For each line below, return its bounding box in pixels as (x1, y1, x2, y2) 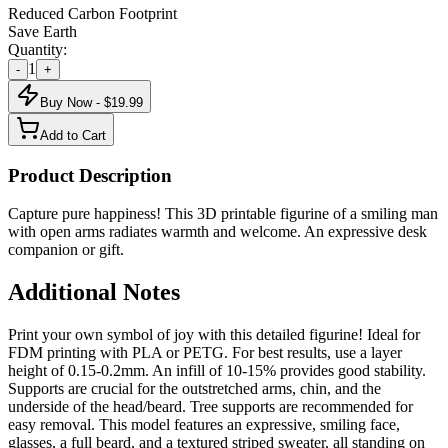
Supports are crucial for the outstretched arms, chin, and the (8, 380, 381, 398)
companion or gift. (8, 241, 124, 259)
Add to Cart (40, 127, 106, 143)
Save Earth (8, 22, 77, 40)
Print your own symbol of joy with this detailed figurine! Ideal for (8, 326, 420, 344)
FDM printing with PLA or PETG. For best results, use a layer (8, 344, 402, 362)
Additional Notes (8, 279, 180, 306)
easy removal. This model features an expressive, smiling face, (8, 416, 400, 434)
